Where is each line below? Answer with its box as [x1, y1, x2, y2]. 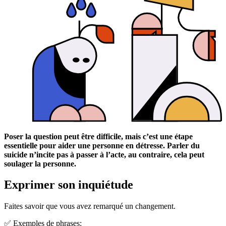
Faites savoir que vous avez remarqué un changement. [4, 202, 176, 211]
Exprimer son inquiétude [4, 178, 133, 192]
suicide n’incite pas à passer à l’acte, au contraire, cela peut [4, 150, 204, 159]
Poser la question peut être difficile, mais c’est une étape [4, 132, 193, 141]
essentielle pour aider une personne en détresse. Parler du [4, 141, 200, 150]
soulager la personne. [4, 159, 76, 168]
